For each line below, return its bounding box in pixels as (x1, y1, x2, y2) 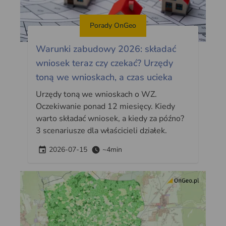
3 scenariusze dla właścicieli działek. (36, 125, 167, 137)
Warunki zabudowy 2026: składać (36, 43, 177, 55)
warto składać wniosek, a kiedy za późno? (36, 113, 185, 125)
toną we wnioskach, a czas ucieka (36, 71, 173, 84)
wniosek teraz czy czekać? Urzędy (36, 57, 174, 70)
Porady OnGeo (89, 21, 136, 31)
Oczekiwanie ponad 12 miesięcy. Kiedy (36, 101, 176, 112)
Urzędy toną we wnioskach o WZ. (36, 89, 157, 100)
